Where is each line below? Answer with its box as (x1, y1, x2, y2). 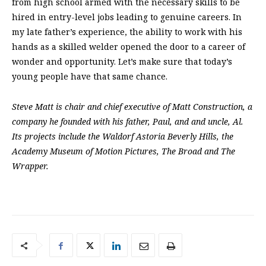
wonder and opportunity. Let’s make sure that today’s (12, 56, 232, 68)
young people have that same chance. (12, 71, 167, 83)
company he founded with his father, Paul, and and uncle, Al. (12, 116, 243, 128)
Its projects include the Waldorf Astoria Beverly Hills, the (12, 131, 233, 142)
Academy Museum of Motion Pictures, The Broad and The (12, 145, 235, 157)
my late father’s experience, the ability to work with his (12, 26, 242, 38)
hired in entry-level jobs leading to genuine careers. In (12, 11, 242, 23)
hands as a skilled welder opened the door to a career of (12, 41, 245, 53)
